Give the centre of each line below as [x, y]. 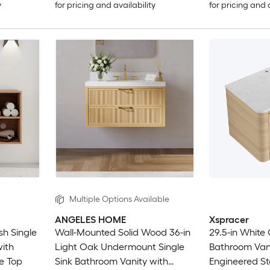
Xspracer [229, 220]
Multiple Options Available [119, 199]
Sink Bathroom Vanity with [111, 262]
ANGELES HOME [90, 220]
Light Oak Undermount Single [119, 247]
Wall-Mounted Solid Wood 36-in [122, 233]
